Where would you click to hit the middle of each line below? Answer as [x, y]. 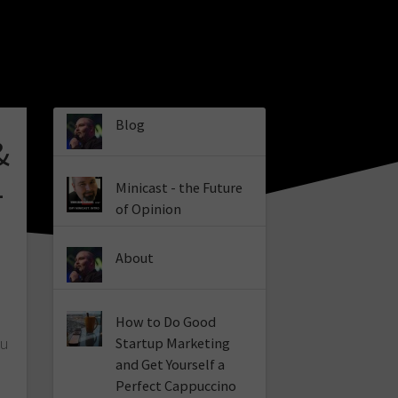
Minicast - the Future [179, 188]
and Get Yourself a [171, 364]
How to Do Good [166, 321]
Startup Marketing [173, 342]
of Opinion [149, 209]
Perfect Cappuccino [176, 385]
